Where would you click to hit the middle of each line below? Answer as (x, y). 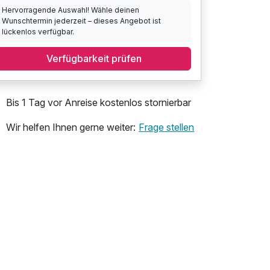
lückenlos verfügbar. (38, 31)
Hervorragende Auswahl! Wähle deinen (71, 10)
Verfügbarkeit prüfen (94, 59)
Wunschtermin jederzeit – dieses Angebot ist (82, 20)
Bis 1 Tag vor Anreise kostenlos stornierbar (99, 102)
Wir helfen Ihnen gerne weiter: (71, 127)
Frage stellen (167, 127)
